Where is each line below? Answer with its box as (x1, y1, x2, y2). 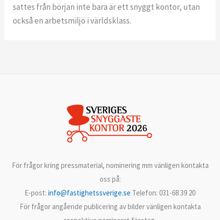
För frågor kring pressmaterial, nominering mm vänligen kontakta (11, 160, 209, 170)
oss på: (99, 174, 121, 184)
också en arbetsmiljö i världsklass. (13, 15, 132, 27)
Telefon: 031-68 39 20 (131, 188, 195, 197)
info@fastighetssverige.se (48, 188, 131, 197)
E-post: (25, 188, 48, 197)
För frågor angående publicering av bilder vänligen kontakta (19, 201, 201, 211)
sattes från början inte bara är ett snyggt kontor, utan (13, 1, 200, 13)
